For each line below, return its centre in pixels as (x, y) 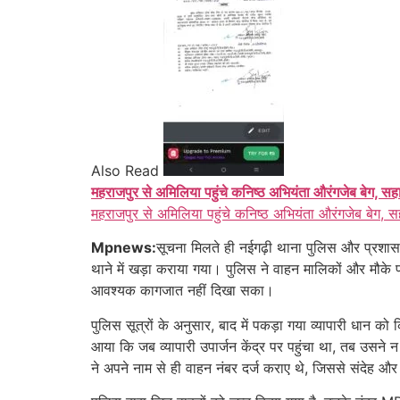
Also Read (125, 170)
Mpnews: (124, 248)
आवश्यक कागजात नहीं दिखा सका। (183, 291)
